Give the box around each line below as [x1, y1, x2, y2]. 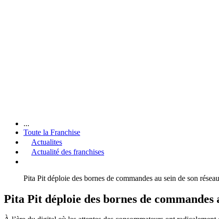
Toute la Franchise [23, 128, 80, 136]
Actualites [31, 137, 62, 146]
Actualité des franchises [31, 147, 104, 156]
